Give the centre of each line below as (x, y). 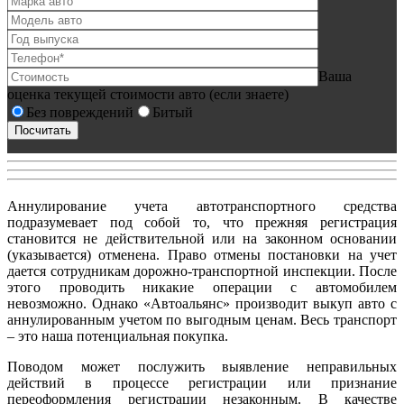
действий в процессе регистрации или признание (202, 382)
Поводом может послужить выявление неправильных (202, 366)
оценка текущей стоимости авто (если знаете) (148, 94)
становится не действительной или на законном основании (202, 238)
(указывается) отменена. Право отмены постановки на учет (202, 254)
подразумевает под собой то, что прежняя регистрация (202, 222)
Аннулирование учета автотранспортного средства (202, 206)
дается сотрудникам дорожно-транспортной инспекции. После (202, 271)
